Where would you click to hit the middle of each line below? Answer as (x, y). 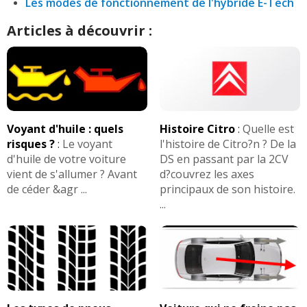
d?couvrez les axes (207, 174)
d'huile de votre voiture (66, 159)
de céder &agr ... (47, 189)
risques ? (31, 144)
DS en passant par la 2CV (224, 159)
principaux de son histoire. (227, 189)
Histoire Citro (197, 129)
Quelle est (268, 129)
